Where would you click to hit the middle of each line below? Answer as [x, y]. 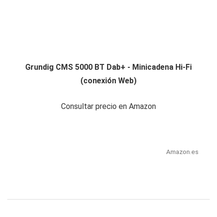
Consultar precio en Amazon [108, 107]
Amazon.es [182, 152]
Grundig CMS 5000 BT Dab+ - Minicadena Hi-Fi [108, 67]
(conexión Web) [108, 81]
